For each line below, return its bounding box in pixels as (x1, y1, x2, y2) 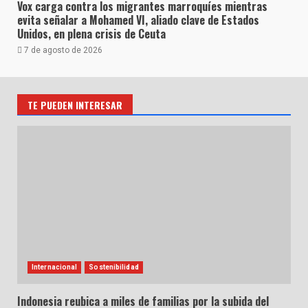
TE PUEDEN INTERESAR (27, 98, 122, 112)
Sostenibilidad (89, 263, 139, 271)
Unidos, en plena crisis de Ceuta (17, 25, 166, 42)
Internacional (32, 263, 78, 271)
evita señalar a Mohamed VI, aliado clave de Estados (17, 12, 259, 28)
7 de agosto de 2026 (22, 45, 102, 55)
